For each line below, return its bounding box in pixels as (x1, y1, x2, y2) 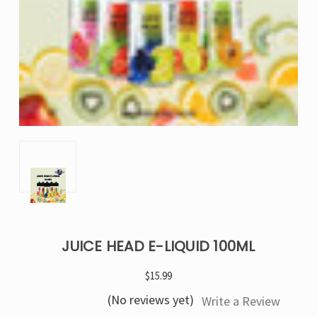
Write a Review (202, 293, 280, 310)
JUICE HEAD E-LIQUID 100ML (62, 236, 255, 256)
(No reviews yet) (108, 292, 194, 308)
